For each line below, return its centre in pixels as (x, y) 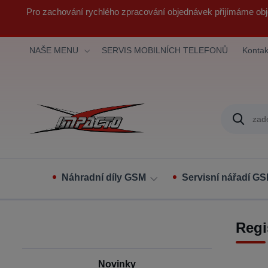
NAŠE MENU (54, 50)
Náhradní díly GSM (104, 177)
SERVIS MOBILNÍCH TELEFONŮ (165, 50)
